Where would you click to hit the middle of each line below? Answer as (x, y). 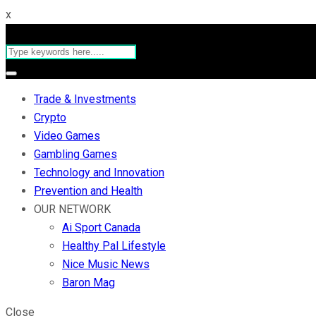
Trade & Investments (85, 99)
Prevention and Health (88, 191)
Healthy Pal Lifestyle (114, 246)
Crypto (50, 117)
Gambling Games (75, 154)
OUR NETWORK (72, 209)
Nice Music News (106, 264)
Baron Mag (89, 282)
